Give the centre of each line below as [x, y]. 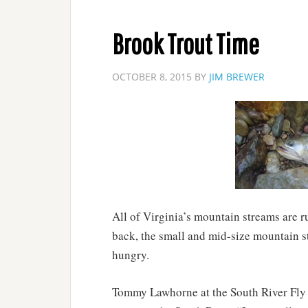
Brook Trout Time [186, 43]
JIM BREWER [237, 77]
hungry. [131, 255]
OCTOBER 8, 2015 [152, 77]
